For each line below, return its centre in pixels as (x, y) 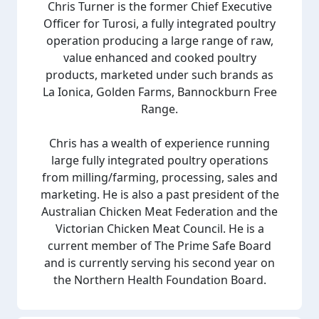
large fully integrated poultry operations (159, 160)
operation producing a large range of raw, (159, 41)
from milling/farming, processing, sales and (159, 177)
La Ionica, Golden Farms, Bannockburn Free (159, 92)
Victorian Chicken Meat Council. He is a (159, 229)
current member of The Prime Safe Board (159, 246)
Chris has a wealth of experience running (159, 143)
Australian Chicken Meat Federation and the (159, 211)
